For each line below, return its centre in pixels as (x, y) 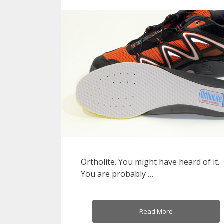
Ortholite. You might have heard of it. (150, 162)
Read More (156, 212)
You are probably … (117, 174)
